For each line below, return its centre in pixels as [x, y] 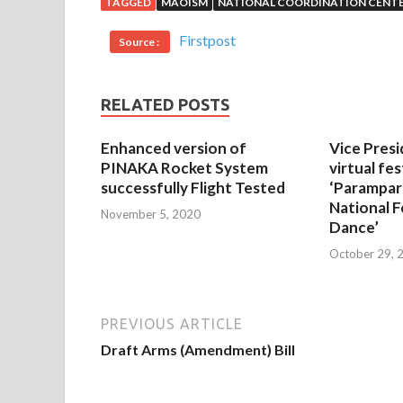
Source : [140, 42]
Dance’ [354, 228]
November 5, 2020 [151, 214]
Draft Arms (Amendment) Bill [198, 349]
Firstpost [207, 40]
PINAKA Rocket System [184, 168]
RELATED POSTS [165, 105]
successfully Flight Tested [193, 188]
